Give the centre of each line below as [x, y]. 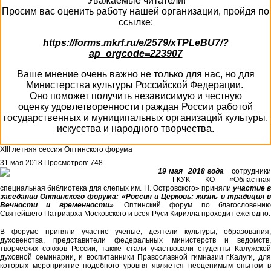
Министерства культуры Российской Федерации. [135, 85]
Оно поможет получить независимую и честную [135, 96]
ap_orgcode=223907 [135, 54]
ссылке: [135, 22]
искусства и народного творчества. [135, 129]
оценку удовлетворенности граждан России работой [135, 107]
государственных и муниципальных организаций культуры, [135, 118]
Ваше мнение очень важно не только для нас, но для [135, 74]
